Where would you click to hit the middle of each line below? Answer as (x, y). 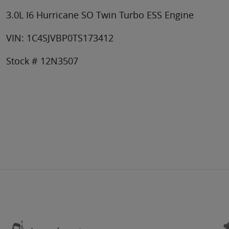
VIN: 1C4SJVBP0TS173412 (60, 38)
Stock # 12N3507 (42, 61)
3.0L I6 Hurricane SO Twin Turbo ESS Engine (100, 15)
